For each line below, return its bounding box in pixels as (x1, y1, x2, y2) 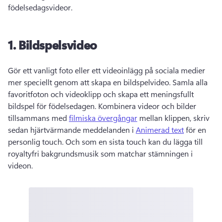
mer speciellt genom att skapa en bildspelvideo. (8, 77, 172, 87)
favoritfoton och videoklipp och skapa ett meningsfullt (8, 89, 194, 99)
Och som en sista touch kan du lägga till (65, 136, 203, 147)
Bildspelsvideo (18, 37, 97, 53)
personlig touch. (8, 136, 65, 147)
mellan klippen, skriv (137, 112, 210, 123)
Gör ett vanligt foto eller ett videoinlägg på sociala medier (8, 65, 205, 75)
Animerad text (136, 124, 184, 135)
